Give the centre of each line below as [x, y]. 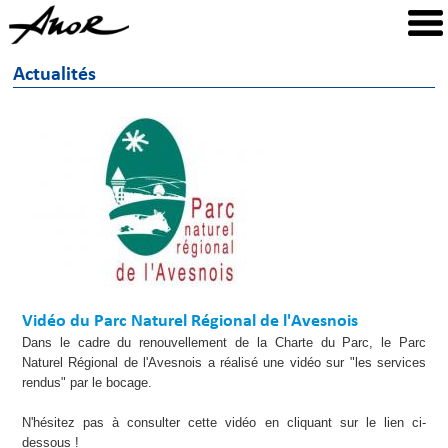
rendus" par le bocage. [86, 382]
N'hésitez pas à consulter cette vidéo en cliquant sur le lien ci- [224, 422]
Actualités [55, 75]
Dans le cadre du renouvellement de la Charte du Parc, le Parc [224, 342]
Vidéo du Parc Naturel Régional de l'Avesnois [189, 321]
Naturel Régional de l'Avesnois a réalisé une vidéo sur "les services [224, 362]
